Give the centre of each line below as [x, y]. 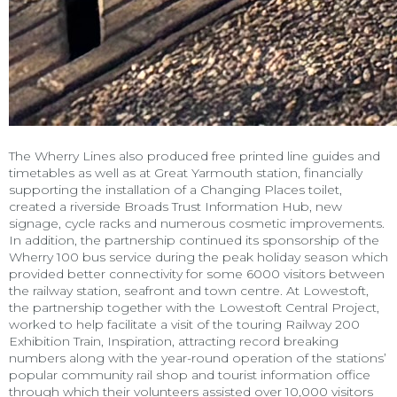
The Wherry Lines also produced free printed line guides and [195, 156]
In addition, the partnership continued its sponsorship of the [194, 240]
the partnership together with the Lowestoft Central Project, [194, 307]
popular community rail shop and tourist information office [190, 374]
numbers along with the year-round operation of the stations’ [198, 358]
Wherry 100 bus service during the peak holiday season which [198, 257]
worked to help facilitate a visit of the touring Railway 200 [184, 324]
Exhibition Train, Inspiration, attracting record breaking [174, 341]
